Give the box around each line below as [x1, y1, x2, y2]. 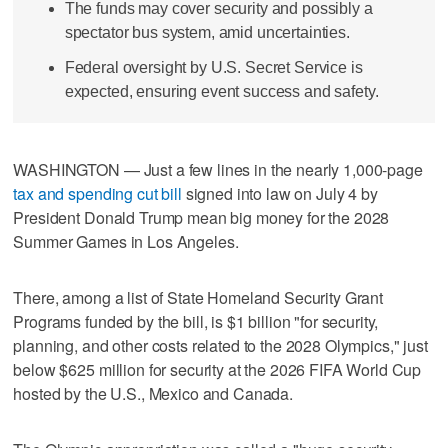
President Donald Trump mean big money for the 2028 [13, 205, 390, 229]
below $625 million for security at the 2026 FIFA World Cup [13, 357, 422, 381]
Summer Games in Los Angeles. [13, 229, 239, 253]
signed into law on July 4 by [181, 181, 378, 205]
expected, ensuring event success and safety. [64, 83, 379, 101]
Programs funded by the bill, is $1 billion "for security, [13, 309, 379, 333]
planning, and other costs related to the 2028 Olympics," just [13, 333, 428, 357]
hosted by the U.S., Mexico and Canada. [13, 381, 294, 405]
